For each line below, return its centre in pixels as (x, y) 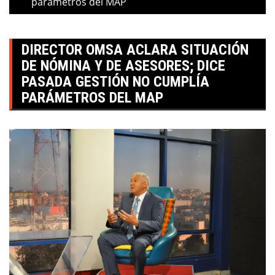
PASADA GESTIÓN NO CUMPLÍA (115, 82)
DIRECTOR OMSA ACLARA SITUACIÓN (135, 50)
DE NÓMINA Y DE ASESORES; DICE (123, 66)
